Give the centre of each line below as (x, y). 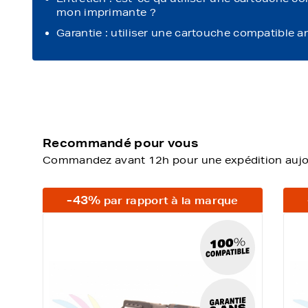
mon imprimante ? (106, 12)
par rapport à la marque (169, 200)
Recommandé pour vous (120, 143)
